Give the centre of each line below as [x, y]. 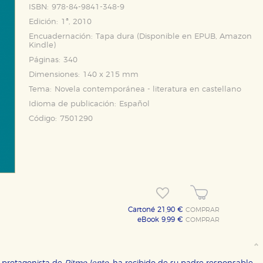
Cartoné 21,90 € [157, 210]
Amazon [236, 37]
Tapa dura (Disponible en [145, 37]
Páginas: [45, 60]
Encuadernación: [61, 37]
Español [134, 104]
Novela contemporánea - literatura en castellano [148, 90]
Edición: [43, 22]
